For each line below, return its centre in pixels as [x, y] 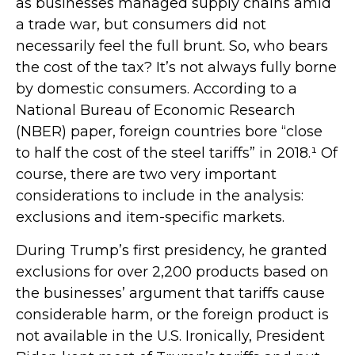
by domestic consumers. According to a [157, 88]
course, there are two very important [146, 174]
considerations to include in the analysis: [160, 195]
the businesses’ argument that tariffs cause [170, 293]
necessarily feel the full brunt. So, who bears [172, 46]
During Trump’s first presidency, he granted [172, 250]
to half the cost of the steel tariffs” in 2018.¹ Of [177, 153]
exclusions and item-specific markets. [150, 217]
